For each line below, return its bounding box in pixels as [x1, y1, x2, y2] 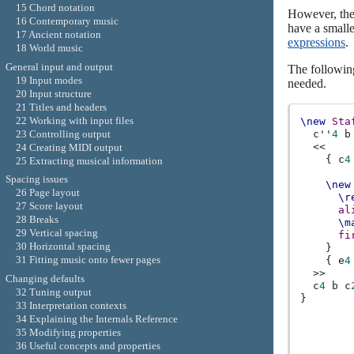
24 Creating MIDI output [15, 141, 122, 153]
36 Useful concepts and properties [15, 340, 160, 352]
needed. [288, 77, 326, 91]
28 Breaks [15, 213, 58, 226]
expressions [288, 36, 345, 50]
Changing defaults [5, 273, 85, 285]
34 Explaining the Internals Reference [15, 313, 178, 326]
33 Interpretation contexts [15, 299, 126, 312]
